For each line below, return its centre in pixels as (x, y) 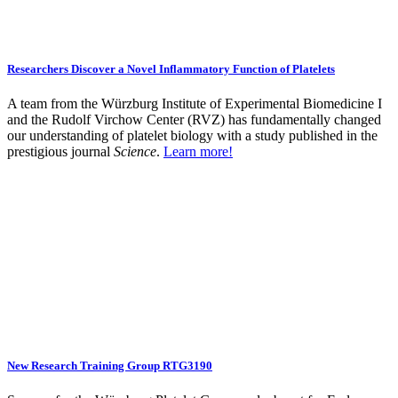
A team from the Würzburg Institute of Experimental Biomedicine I (195, 103)
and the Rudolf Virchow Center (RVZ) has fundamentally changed (194, 119)
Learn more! (198, 151)
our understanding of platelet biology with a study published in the (192, 135)
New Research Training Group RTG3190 (110, 365)
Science (135, 151)
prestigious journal (60, 151)
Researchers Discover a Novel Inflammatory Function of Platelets (171, 68)
